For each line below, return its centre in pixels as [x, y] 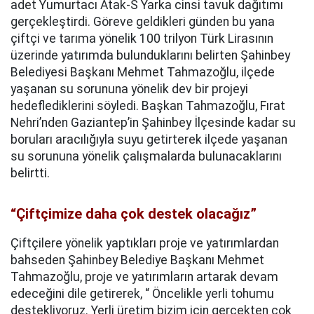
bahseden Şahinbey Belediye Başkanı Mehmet [137, 260]
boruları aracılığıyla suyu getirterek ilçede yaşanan [149, 139]
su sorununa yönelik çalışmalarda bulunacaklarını [146, 156]
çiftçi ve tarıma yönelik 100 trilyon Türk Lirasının [142, 39]
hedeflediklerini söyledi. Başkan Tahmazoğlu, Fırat [148, 106]
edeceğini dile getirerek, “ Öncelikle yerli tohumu [142, 294]
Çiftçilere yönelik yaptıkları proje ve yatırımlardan [145, 243]
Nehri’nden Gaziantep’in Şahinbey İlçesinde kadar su [153, 123]
